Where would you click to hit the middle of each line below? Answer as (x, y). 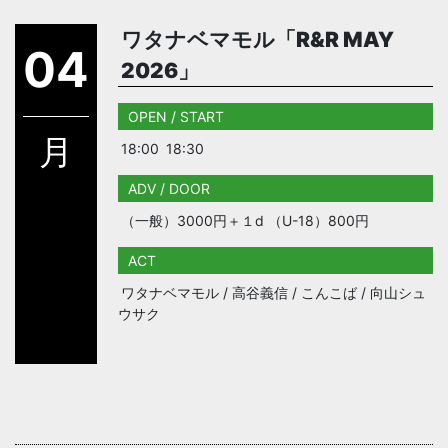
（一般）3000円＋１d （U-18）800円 (244, 220)
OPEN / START (175, 116)
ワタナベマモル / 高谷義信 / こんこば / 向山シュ (273, 292)
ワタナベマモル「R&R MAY (257, 39)
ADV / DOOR (168, 188)
